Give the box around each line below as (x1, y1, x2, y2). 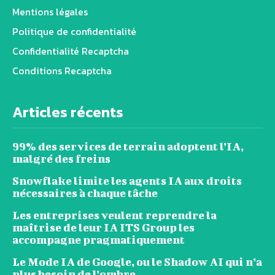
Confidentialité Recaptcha (12, 43, 129, 58)
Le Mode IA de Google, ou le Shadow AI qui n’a (12, 255, 262, 268)
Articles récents (12, 101, 123, 123)
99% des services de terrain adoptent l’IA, (12, 139, 244, 153)
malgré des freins (12, 152, 110, 165)
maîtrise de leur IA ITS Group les (12, 220, 195, 234)
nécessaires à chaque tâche (12, 186, 158, 199)
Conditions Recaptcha (12, 63, 112, 78)
